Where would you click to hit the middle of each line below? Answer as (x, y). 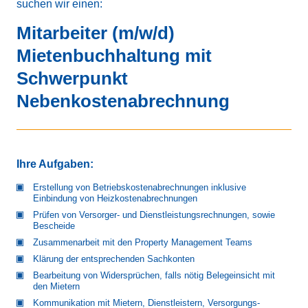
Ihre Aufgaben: (55, 164)
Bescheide (54, 226)
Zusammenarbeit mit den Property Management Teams (143, 243)
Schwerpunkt (72, 79)
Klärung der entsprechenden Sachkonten (114, 259)
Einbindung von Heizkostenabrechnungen (115, 199)
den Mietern (56, 287)
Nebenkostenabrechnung (125, 101)
